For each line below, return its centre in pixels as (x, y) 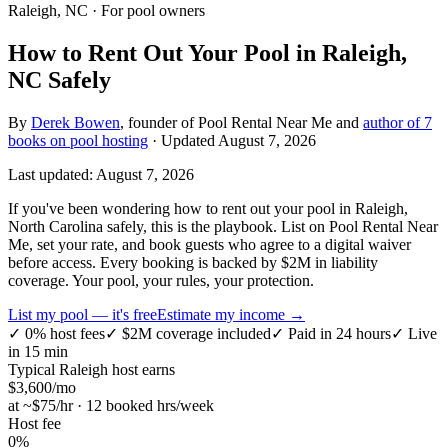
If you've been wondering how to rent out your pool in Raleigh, (208, 208)
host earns (141, 369)
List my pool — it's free (82, 314)
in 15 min (38, 351)
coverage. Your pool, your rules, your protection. (161, 280)
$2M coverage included (194, 333)
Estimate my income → (231, 314)
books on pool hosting (78, 140)
